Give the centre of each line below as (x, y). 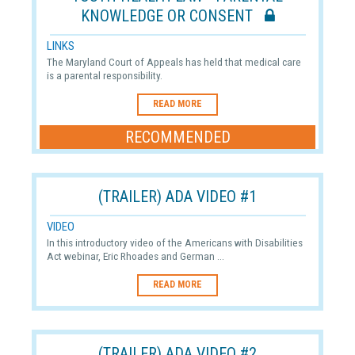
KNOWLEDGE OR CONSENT (172, 16)
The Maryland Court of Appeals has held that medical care (174, 62)
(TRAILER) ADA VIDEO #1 (177, 197)
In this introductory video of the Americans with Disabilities (174, 243)
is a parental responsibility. (104, 76)
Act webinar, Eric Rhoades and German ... (135, 256)
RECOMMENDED (177, 137)
